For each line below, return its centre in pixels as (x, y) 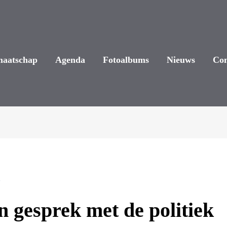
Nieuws (181, 60)
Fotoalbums (126, 60)
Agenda (70, 60)
